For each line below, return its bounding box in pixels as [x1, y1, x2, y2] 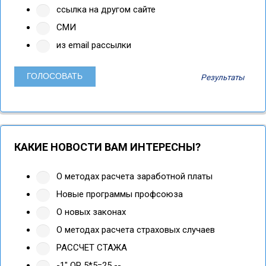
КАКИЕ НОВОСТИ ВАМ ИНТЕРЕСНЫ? [14, 140, 201, 153]
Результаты [201, 72, 244, 83]
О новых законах [54, 206, 126, 217]
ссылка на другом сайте [54, 4, 156, 15]
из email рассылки [54, 39, 131, 50]
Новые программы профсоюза [54, 188, 183, 199]
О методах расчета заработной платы [54, 170, 213, 182]
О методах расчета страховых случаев [54, 224, 215, 235]
